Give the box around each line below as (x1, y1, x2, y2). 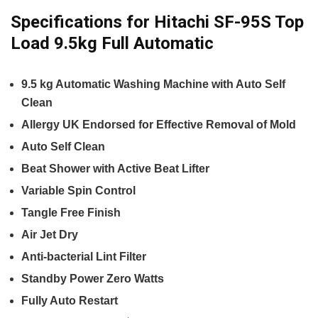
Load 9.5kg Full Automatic (11, 33, 214, 53)
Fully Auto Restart (21, 294, 118, 307)
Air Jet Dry (21, 228, 78, 241)
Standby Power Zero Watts (21, 272, 164, 285)
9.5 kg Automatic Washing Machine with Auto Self (21, 77, 285, 90)
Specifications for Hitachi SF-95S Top (11, 11, 304, 32)
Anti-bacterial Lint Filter (21, 250, 146, 263)
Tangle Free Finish (21, 206, 121, 219)
